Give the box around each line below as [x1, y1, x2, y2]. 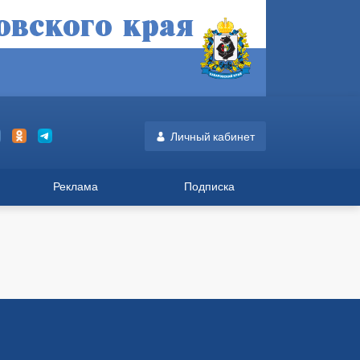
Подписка [184, 179, 235, 193]
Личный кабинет [170, 129, 255, 143]
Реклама [53, 179, 99, 193]
